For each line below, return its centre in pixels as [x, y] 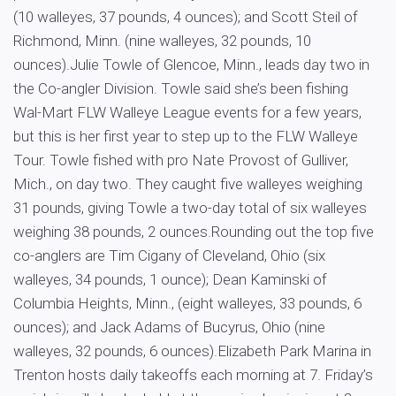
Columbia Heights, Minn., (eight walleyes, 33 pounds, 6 [187, 303]
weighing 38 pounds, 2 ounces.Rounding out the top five [194, 232]
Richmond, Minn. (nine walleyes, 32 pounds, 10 [162, 41]
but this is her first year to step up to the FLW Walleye [186, 136]
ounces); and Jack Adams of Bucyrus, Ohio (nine [169, 327]
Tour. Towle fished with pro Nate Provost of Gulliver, [181, 160]
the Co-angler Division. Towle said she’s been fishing [181, 88]
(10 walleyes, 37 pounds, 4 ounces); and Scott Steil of [186, 17]
